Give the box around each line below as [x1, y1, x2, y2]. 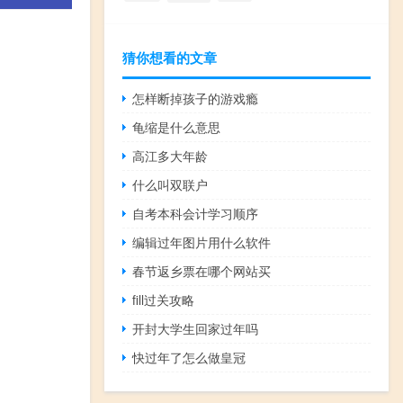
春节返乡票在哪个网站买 [132, 262, 272, 281]
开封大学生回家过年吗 [132, 319, 259, 338]
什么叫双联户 [132, 175, 209, 194]
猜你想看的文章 [122, 48, 217, 68]
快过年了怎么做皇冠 [132, 348, 246, 367]
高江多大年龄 [132, 147, 209, 166]
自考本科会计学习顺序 [132, 204, 259, 223]
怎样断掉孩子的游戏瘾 [132, 89, 259, 108]
